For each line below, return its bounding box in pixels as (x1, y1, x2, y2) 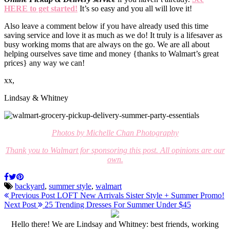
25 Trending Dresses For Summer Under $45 (43, 200, 191, 209)
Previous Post (9, 190, 55, 200)
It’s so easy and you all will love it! (78, 4, 192, 13)
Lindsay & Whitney (4, 93, 68, 102)
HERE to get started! (4, 4, 78, 13)
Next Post (4, 200, 38, 209)
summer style (49, 181, 91, 190)
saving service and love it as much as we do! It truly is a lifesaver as (4, 30, 222, 40)
